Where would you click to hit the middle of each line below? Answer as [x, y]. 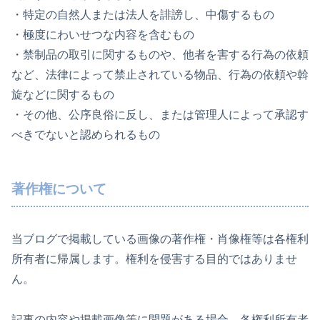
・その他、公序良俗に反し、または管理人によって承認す [160, 114]
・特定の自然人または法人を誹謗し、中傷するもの [143, 14]
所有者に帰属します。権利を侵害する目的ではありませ [154, 259]
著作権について [59, 189]
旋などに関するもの [63, 94]
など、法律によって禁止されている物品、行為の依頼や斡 [160, 74]
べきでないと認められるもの [86, 134]
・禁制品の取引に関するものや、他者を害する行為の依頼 [160, 54]
